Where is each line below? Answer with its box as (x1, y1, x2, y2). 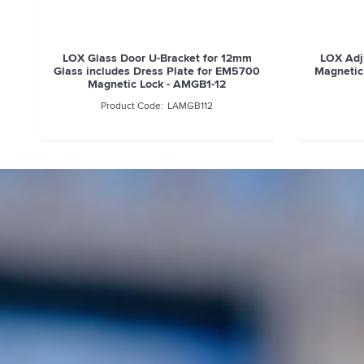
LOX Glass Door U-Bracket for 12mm (62, 50, 252, 67)
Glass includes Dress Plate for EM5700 (54, 63, 261, 80)
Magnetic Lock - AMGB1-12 (88, 76, 227, 93)
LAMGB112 (167, 98, 214, 113)
